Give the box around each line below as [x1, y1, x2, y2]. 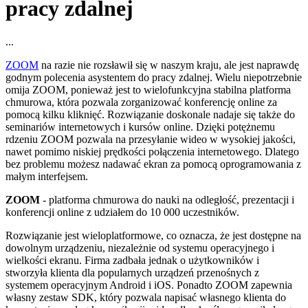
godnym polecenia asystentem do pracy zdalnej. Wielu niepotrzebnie [5, 71, 302, 84]
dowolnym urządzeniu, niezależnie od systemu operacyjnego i [5, 242, 274, 254]
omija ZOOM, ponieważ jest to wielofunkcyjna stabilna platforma [5, 84, 291, 96]
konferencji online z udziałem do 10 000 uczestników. [5, 206, 239, 219]
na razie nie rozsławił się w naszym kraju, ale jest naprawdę [38, 59, 299, 71]
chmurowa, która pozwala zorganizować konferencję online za [5, 96, 277, 109]
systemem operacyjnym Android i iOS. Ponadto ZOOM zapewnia [5, 279, 292, 291]
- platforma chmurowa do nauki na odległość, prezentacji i [40, 194, 294, 206]
